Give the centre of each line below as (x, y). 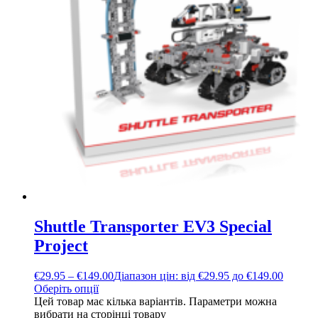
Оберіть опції (66, 289)
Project (61, 246)
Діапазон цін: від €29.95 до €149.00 (198, 276)
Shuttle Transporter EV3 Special (153, 227)
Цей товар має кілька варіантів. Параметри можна (155, 302)
